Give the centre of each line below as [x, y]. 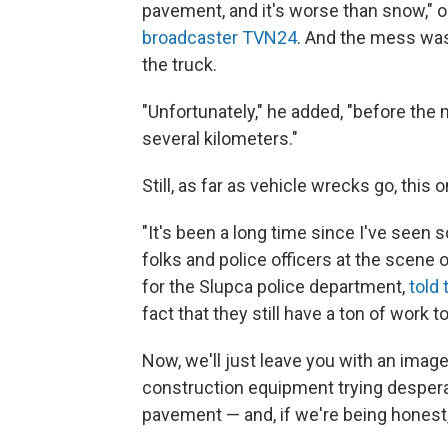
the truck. [179, 65]
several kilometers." [220, 139]
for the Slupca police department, [275, 287]
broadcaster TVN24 [219, 38]
